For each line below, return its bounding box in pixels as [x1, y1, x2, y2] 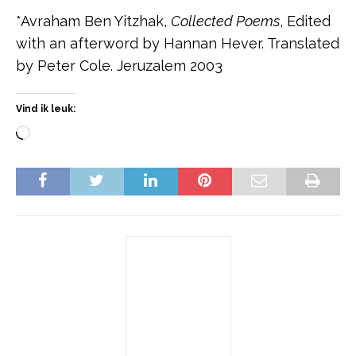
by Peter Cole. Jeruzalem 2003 [16, 56, 222, 74]
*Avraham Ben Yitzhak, [16, 12, 171, 29]
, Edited [280, 12, 331, 29]
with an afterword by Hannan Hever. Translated [16, 34, 339, 52]
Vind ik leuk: [16, 103, 75, 114]
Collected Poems [171, 12, 280, 29]
